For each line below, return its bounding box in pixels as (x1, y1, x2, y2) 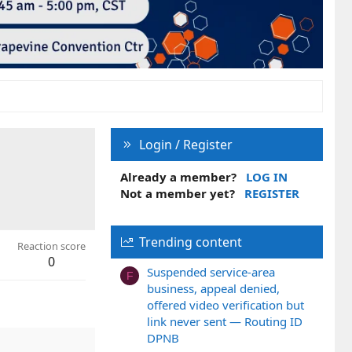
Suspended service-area (147, 264, 275, 280)
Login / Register (138, 135, 233, 153)
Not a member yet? (120, 185, 235, 201)
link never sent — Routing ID (147, 313, 302, 330)
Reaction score (17, 238, 86, 253)
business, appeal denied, (147, 280, 280, 297)
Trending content (138, 233, 242, 251)
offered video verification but (147, 297, 304, 313)
